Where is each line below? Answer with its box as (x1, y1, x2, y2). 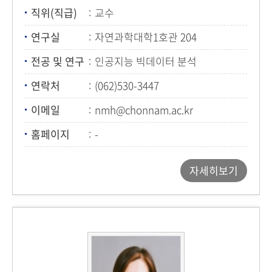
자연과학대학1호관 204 (95, 29, 197, 44)
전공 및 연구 (31, 53, 84, 69)
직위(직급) (31, 5, 77, 20)
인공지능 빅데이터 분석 (95, 53, 197, 69)
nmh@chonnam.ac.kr (95, 102, 193, 117)
